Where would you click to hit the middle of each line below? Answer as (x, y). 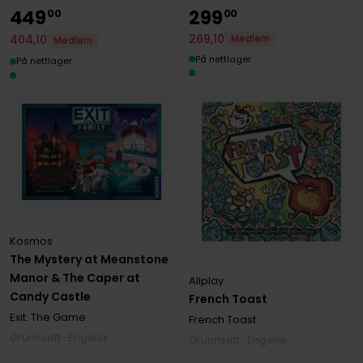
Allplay (207, 280)
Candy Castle (50, 297)
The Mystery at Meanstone (89, 260)
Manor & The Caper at (75, 278)
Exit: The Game (47, 318)
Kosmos (31, 241)
